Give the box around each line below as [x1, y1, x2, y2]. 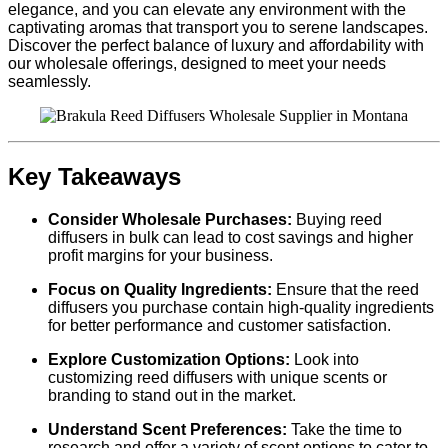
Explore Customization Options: [48, 350, 290, 368]
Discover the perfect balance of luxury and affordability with [8, 37, 424, 55]
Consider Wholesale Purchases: [48, 210, 292, 228]
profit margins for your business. [48, 246, 273, 264]
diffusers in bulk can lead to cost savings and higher [48, 228, 413, 246]
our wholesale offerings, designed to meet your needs [8, 55, 386, 73]
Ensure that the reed [272, 280, 419, 298]
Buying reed [292, 210, 382, 228]
